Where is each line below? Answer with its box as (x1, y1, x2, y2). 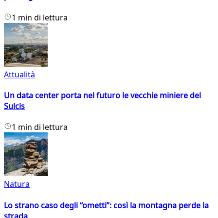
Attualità (4, 69, 35, 80)
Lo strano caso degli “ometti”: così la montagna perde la (4, 200, 209, 211)
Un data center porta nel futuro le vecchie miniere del (4, 90, 201, 101)
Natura (4, 179, 30, 190)
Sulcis (4, 101, 25, 111)
